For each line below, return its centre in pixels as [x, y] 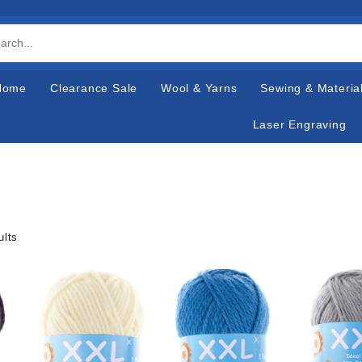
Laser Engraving [299, 124]
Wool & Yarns [199, 88]
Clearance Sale [94, 88]
